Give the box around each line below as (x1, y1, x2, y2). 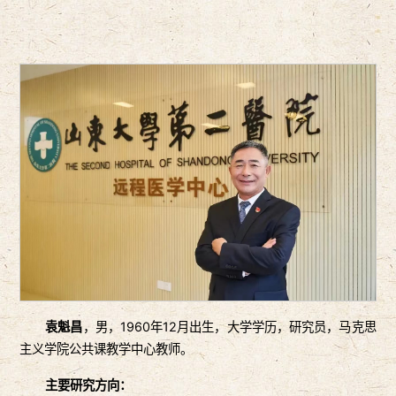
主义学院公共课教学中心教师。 (19, 341, 194, 357)
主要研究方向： (45, 377, 133, 393)
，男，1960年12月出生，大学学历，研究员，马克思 (82, 319, 377, 335)
